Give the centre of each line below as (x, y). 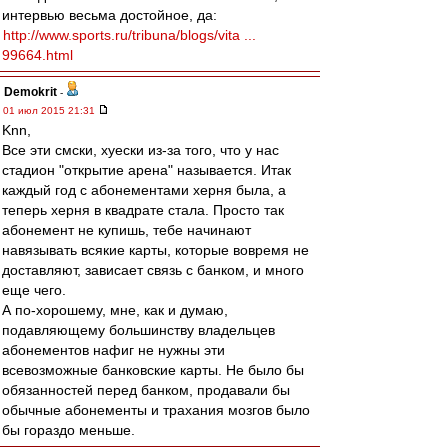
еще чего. (34, 290)
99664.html (37, 55)
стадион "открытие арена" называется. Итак (146, 170)
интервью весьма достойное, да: (109, 15)
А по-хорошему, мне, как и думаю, (115, 310)
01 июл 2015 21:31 (50, 110)
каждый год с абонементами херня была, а (144, 190)
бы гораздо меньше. (68, 430)
